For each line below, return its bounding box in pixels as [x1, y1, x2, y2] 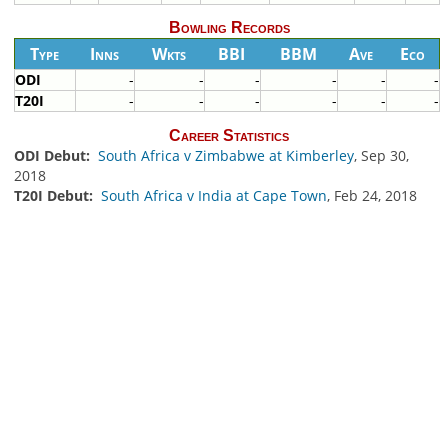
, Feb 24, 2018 [326, 185, 417, 205]
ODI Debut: [13, 145, 94, 165]
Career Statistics [169, 126, 289, 144]
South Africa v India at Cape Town [100, 185, 327, 205]
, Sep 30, [353, 145, 409, 165]
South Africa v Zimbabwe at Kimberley [97, 145, 354, 165]
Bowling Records [168, 19, 290, 37]
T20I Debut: [13, 185, 97, 205]
